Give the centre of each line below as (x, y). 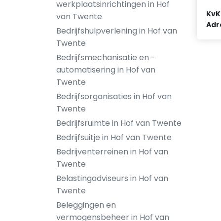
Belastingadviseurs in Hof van (112, 178)
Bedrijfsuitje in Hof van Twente (114, 137)
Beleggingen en (86, 205)
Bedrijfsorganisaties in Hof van (114, 96)
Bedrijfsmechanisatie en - (106, 57)
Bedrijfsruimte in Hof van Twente (119, 123)
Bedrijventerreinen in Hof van (112, 152)
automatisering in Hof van (106, 70)
